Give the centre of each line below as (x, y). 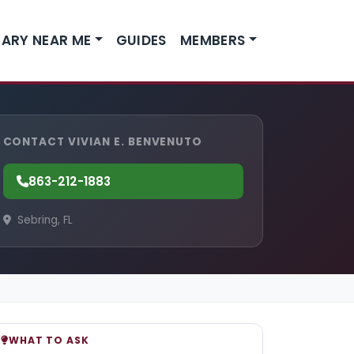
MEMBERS (213, 40)
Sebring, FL (43, 220)
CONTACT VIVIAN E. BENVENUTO (103, 141)
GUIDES (141, 40)
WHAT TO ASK (49, 341)
